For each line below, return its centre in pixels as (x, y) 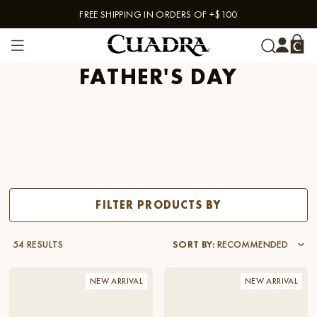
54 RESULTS (38, 244)
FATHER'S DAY (158, 77)
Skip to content (53, 20)
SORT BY (192, 244)
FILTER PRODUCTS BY (158, 205)
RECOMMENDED (253, 244)
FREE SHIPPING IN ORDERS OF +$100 (158, 14)
